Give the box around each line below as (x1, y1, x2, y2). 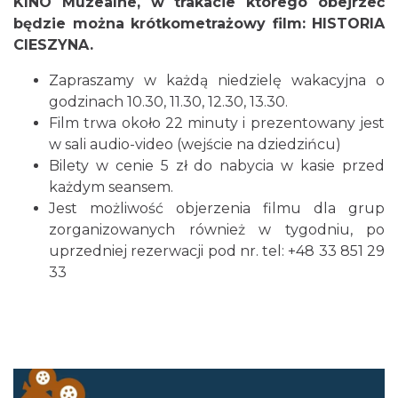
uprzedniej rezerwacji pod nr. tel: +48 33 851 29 (49, 243, 385, 259)
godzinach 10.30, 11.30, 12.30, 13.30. (49, 93, 288, 110)
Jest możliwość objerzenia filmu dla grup (49, 200, 385, 217)
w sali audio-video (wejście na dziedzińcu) (49, 136, 341, 153)
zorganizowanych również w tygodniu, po (49, 221, 385, 238)
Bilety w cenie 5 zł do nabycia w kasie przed (49, 157, 385, 174)
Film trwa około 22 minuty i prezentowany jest (49, 115, 385, 131)
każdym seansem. (49, 179, 173, 195)
